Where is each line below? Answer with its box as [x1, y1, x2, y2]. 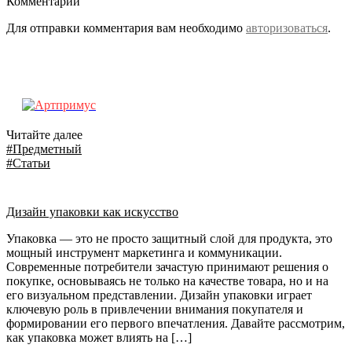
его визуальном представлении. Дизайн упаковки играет [6, 288, 312, 302]
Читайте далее [6, 128, 82, 141]
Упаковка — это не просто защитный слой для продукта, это [6, 232, 332, 245]
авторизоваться [246, 21, 328, 35]
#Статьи [6, 156, 50, 170]
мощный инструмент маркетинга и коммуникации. [6, 246, 282, 259]
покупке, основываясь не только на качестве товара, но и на [6, 274, 328, 288]
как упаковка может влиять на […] [6, 331, 192, 344]
